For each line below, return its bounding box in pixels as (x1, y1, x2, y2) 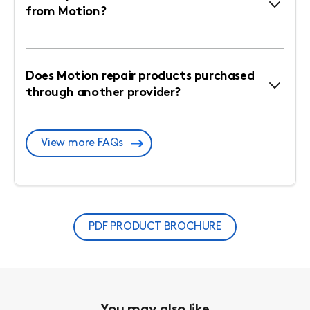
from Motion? (26, 6, 107, 19)
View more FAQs (41, 138, 124, 149)
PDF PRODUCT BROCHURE (89, 221, 221, 232)
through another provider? (26, 86, 181, 100)
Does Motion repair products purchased (26, 70, 255, 83)
